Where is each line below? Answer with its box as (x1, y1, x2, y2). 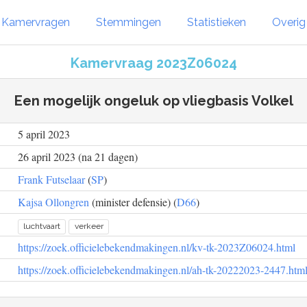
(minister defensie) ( (89, 195, 177, 209)
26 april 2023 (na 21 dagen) (18, 149, 138, 164)
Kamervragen (1, 15, 70, 29)
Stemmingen (96, 15, 161, 29)
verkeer (74, 221, 103, 231)
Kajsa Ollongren (18, 195, 89, 209)
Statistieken (187, 15, 246, 29)
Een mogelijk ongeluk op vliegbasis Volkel (14, 93, 293, 109)
